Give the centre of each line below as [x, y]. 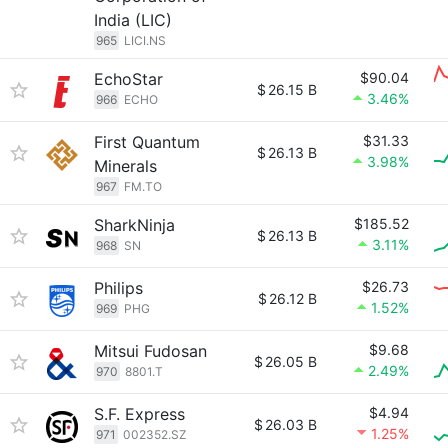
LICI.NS [145, 40]
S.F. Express [139, 414]
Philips [118, 288]
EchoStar [128, 79]
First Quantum [147, 142]
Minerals [125, 166]
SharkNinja [134, 225]
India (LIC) [133, 20]
